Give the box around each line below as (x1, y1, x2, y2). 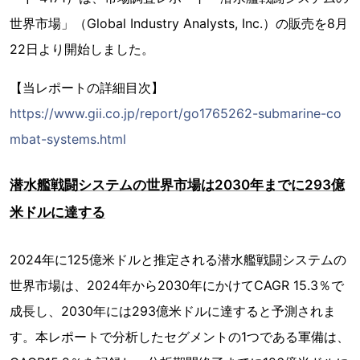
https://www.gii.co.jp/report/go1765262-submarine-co (10, 105, 342, 122)
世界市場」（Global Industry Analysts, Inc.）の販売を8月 (10, 15, 348, 32)
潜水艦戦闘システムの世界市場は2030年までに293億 (10, 177, 345, 194)
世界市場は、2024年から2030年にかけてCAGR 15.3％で (10, 277, 344, 294)
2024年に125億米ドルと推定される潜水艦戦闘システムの (10, 252, 346, 268)
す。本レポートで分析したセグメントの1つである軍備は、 (10, 329, 350, 346)
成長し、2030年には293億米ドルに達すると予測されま (10, 303, 336, 320)
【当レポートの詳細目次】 (10, 80, 164, 96)
